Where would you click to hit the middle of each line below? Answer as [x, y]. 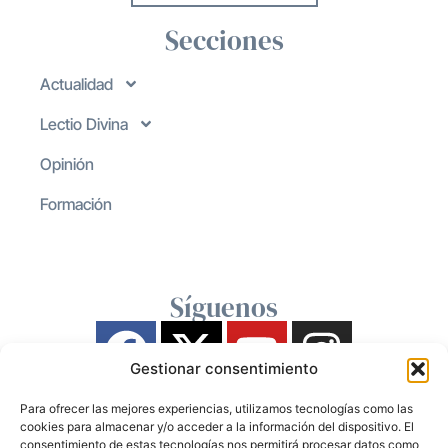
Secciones [224, 41]
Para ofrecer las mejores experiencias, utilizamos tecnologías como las [216, 408]
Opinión [67, 164]
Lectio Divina [84, 124]
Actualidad [76, 84]
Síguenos [224, 308]
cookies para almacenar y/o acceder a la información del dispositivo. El [217, 426]
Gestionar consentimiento [224, 368]
